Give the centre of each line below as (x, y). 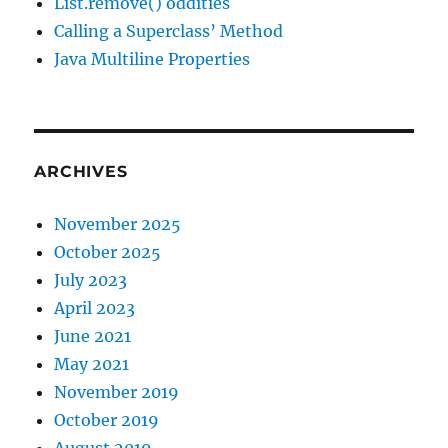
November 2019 (117, 392)
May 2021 (92, 364)
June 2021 (93, 336)
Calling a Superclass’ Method (169, 31)
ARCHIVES (81, 172)
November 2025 (118, 224)
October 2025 (108, 252)
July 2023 (91, 280)
